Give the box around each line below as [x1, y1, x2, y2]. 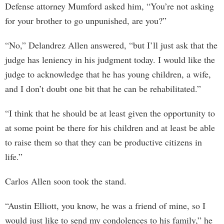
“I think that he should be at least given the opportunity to [5, 107, 215, 119]
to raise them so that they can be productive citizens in [5, 136, 202, 148]
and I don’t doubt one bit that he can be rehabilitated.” [5, 82, 201, 94]
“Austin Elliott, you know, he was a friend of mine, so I [5, 199, 205, 211]
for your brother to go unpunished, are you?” [5, 14, 166, 26]
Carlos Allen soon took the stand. [5, 175, 126, 187]
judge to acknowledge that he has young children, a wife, [5, 68, 211, 80]
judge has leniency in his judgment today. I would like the [5, 53, 215, 65]
